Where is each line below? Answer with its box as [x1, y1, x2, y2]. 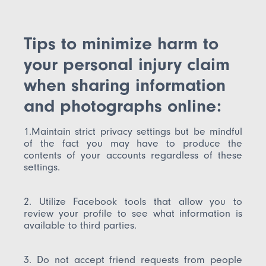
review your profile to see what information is [24, 207, 242, 220]
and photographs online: [24, 95, 222, 116]
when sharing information [24, 74, 226, 96]
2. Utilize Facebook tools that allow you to [24, 195, 242, 208]
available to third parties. [24, 219, 137, 232]
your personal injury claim [24, 53, 230, 75]
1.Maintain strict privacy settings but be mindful [24, 125, 242, 138]
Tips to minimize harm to [24, 33, 219, 54]
